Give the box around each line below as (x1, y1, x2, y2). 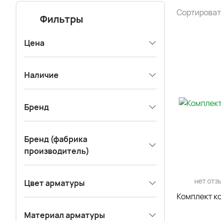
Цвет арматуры (24, 178, 85, 188)
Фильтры (40, 12, 83, 26)
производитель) (24, 146, 89, 156)
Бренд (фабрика (24, 134, 87, 145)
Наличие (24, 70, 59, 80)
